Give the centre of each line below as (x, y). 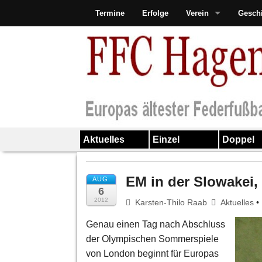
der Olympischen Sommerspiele (152, 239)
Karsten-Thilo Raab (170, 202)
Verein (197, 13)
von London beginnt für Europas (152, 253)
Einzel (166, 139)
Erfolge (155, 13)
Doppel (238, 139)
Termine (110, 13)
